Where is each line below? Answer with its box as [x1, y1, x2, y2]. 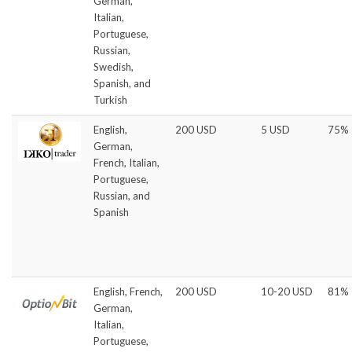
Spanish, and [93, 76, 151, 90]
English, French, [93, 284, 163, 298]
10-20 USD [261, 284, 313, 298]
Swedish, [93, 60, 134, 73]
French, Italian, [93, 156, 159, 169]
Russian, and [93, 189, 150, 202]
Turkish [93, 93, 127, 106]
